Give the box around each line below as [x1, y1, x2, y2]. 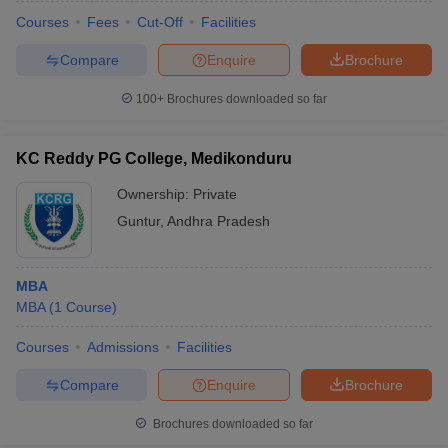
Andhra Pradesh [167, 213, 270, 229]
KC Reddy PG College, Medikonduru [16, 150, 292, 167]
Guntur [117, 213, 160, 229]
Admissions [87, 339, 159, 355]
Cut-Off [137, 14, 183, 30]
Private [193, 186, 237, 202]
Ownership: [117, 186, 193, 202]
